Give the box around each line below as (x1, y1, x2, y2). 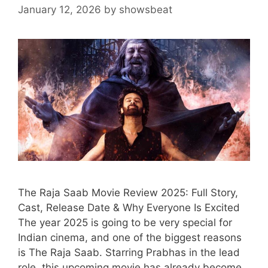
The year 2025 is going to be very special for (18, 216, 232, 229)
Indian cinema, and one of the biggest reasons (18, 231, 242, 243)
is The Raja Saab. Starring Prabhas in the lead (18, 246, 240, 258)
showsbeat (119, 3, 172, 16)
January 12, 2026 (18, 3, 101, 16)
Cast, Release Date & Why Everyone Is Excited (18, 201, 240, 214)
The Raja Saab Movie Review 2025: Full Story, (18, 186, 238, 199)
